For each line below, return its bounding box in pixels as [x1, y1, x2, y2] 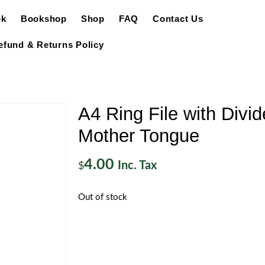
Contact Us [153, 14, 203, 24]
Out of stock [78, 193, 127, 202]
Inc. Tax [118, 160, 157, 172]
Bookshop [20, 14, 67, 24]
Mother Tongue [78, 125, 199, 146]
